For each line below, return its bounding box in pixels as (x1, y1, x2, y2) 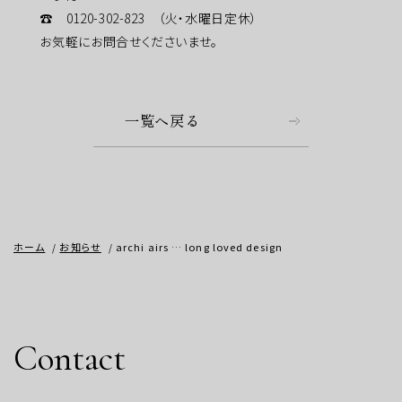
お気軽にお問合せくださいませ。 (13, 31, 219, 50)
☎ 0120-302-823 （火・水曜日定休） (13, 8, 258, 27)
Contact (13, 336, 126, 380)
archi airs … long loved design (115, 240, 283, 255)
